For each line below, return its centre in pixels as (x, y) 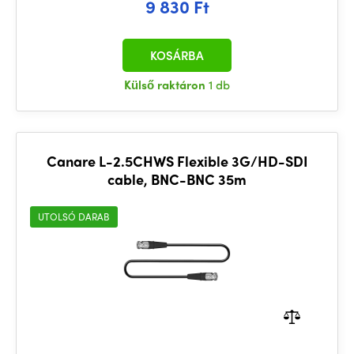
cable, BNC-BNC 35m (177, 179)
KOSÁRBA (177, 55)
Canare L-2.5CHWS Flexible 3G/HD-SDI (177, 161)
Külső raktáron (166, 85)
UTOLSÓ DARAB (74, 217)
